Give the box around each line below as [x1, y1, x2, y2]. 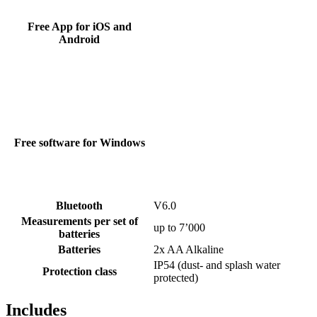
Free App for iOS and [27, 21, 132, 33]
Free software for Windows [13, 137, 145, 149]
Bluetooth [56, 200, 103, 212]
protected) [154, 272, 198, 284]
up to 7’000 [154, 221, 205, 234]
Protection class [42, 265, 117, 278]
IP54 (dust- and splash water [154, 259, 280, 272]
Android [59, 33, 100, 46]
